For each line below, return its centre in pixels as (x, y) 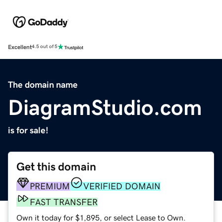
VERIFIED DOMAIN (122, 186)
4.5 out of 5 (45, 47)
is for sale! (28, 130)
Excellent (20, 47)
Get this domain (56, 166)
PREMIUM (50, 186)
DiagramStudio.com (105, 107)
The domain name (43, 84)
